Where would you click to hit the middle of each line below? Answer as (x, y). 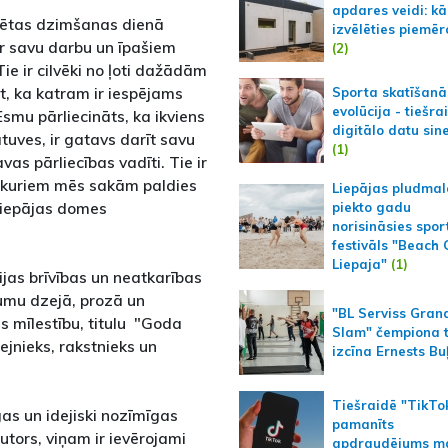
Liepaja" (359, 264)
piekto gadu (371, 207)
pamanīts (362, 423)
